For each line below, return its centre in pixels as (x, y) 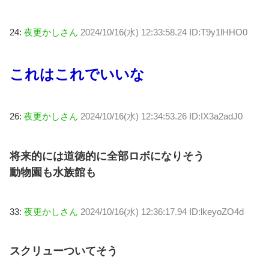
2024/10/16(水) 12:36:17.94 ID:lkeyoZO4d (162, 212)
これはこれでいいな (77, 74)
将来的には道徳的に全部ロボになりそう (107, 156)
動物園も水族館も (53, 172)
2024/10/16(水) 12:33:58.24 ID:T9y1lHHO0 (164, 32)
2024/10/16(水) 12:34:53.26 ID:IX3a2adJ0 (162, 116)
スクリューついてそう (64, 251)
